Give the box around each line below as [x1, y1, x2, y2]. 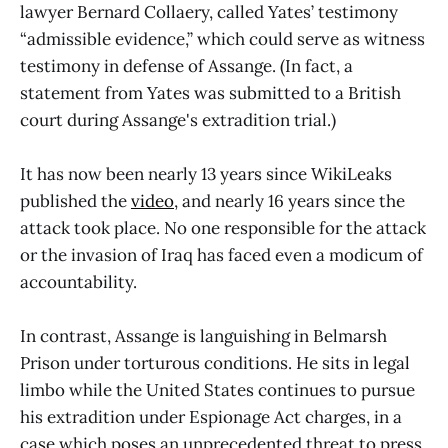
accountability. [20, 270, 137, 293]
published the [20, 189, 131, 212]
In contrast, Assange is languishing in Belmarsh [20, 324, 387, 347]
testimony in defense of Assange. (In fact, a [20, 54, 353, 77]
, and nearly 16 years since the [174, 189, 405, 212]
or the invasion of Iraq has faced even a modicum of [20, 243, 423, 266]
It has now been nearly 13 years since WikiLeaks [20, 162, 392, 185]
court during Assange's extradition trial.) [20, 108, 336, 131]
